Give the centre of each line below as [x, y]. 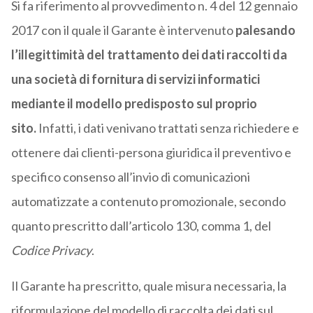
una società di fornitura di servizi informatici [135, 79]
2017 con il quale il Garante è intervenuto [123, 30]
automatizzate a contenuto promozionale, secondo [148, 202]
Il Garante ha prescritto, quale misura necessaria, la [148, 286]
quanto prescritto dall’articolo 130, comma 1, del [141, 226]
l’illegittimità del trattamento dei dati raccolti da [149, 55]
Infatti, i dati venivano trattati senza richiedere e [167, 128]
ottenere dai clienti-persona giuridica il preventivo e [151, 153]
